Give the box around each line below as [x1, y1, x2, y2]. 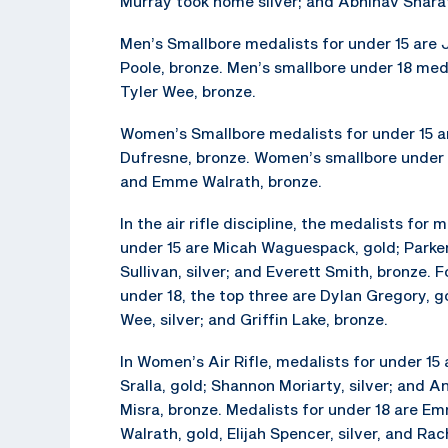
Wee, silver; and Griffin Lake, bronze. [120, 309, 388, 328]
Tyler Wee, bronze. [120, 81, 256, 100]
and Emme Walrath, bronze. [120, 171, 322, 190]
